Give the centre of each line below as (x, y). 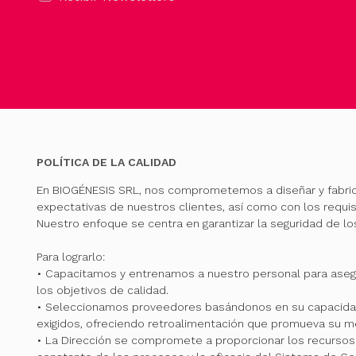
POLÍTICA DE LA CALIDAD (106, 163)
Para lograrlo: (70, 257)
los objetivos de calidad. (102, 290)
